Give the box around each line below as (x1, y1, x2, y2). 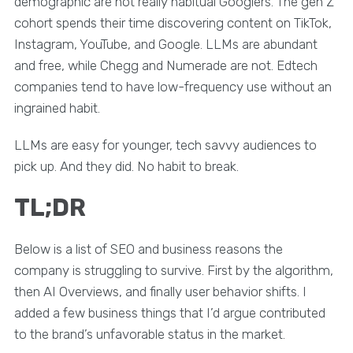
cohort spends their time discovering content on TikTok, (13, 14, 332, 31)
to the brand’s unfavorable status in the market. (13, 325, 285, 342)
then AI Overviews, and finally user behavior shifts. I (13, 283, 307, 299)
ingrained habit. (13, 99, 100, 116)
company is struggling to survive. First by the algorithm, (13, 262, 333, 278)
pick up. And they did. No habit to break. (13, 158, 239, 174)
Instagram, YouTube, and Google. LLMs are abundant (13, 35, 318, 52)
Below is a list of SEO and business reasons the (13, 240, 283, 257)
